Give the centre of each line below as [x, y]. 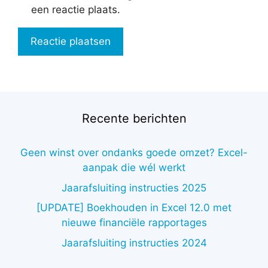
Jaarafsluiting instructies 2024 [134, 243]
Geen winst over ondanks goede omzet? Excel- [134, 153]
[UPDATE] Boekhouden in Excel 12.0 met [134, 208]
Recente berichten [134, 119]
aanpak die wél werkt [134, 168]
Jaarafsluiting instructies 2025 [134, 188]
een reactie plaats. [75, 10]
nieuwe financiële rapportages [134, 223]
